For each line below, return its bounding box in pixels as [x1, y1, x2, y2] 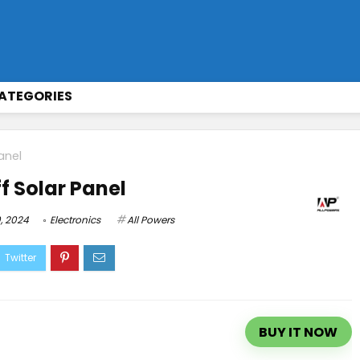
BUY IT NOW [259, 322, 338, 342]
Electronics [50, 213, 100, 227]
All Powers [127, 213, 174, 227]
